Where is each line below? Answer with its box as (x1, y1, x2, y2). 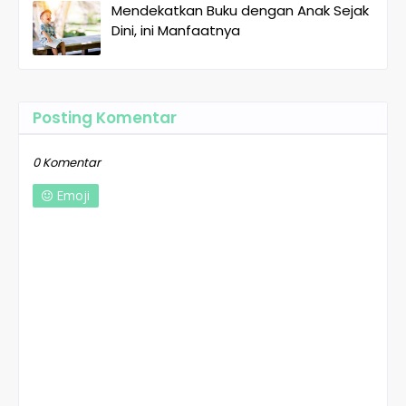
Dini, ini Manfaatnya (111, 20, 240, 40)
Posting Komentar (33, 106, 177, 129)
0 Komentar (33, 153, 101, 171)
